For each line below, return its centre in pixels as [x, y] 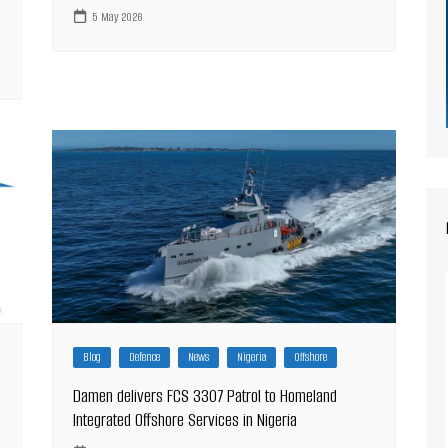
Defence [145, 356]
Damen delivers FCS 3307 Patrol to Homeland [205, 395]
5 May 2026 [118, 17]
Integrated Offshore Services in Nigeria [185, 419]
